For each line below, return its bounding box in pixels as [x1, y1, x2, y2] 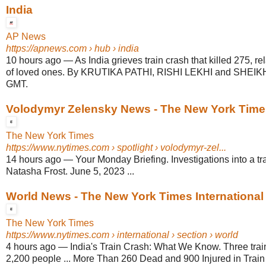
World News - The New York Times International [6, 190, 264, 203]
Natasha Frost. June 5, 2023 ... [6, 166, 134, 177]
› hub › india [87, 43, 139, 54]
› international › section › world [109, 230, 238, 240]
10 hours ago [6, 55, 61, 66]
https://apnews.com [6, 43, 87, 54]
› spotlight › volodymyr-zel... [109, 142, 226, 153]
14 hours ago [6, 154, 61, 165]
